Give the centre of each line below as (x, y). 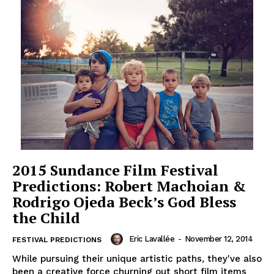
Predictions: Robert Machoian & (129, 186)
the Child (46, 218)
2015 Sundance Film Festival (115, 170)
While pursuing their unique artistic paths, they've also (137, 259)
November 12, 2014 (218, 239)
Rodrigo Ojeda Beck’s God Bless (124, 202)
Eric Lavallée (151, 239)
